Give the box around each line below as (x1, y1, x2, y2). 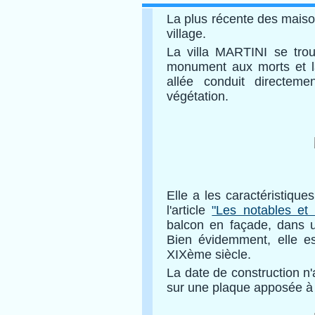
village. (167, 27, 210, 41)
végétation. (167, 89, 232, 103)
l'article (167, 203, 212, 217)
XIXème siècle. (167, 247, 251, 262)
